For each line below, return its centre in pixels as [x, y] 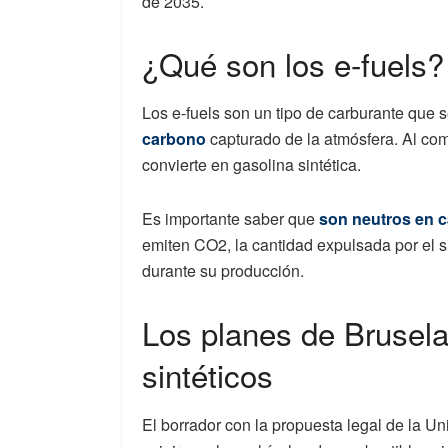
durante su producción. [223, 271]
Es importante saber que [230, 219]
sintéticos [207, 375]
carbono [174, 139]
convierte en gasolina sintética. [251, 165]
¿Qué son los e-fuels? [293, 63]
